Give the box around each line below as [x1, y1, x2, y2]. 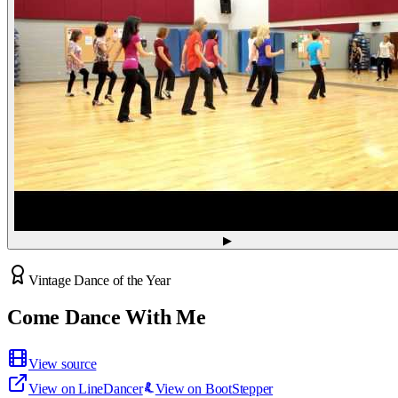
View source [28, 356, 97, 372]
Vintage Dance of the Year [28, 272, 171, 288]
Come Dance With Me [7, 306, 206, 330]
